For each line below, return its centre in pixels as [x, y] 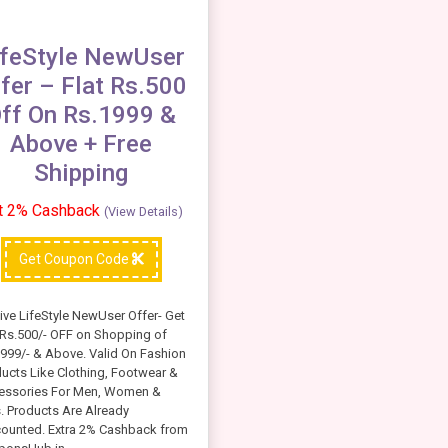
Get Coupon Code [75, 258]
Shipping [81, 173]
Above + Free [81, 144]
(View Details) [144, 212]
